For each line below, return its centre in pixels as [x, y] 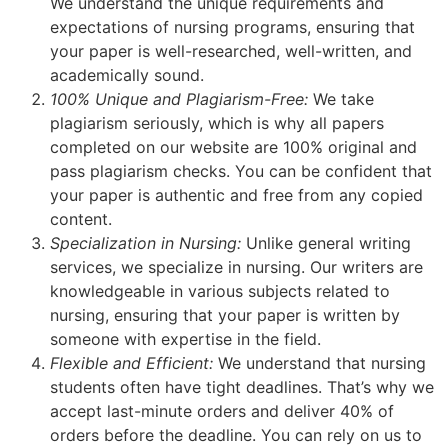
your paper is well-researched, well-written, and [231, 51]
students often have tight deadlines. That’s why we [242, 387]
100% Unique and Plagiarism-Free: [179, 99]
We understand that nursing [319, 363]
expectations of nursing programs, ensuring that [232, 27]
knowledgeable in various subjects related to [220, 291]
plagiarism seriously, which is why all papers [217, 123]
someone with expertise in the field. [185, 339]
